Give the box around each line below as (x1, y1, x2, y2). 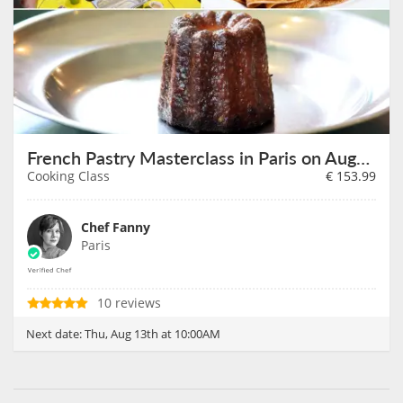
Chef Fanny (81, 219, 150, 237)
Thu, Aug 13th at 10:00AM (85, 326, 220, 343)
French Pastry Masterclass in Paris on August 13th (356, 145, 370, 171)
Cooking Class (27, 167, 110, 185)
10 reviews (97, 294, 161, 312)
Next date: (26, 326, 85, 343)
